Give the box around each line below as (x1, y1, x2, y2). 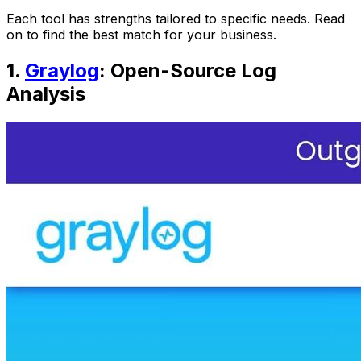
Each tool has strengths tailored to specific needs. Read (6, 10, 345, 27)
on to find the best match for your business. (6, 27, 276, 44)
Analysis (6, 82, 85, 106)
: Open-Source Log (99, 59, 276, 83)
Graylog (25, 59, 99, 83)
